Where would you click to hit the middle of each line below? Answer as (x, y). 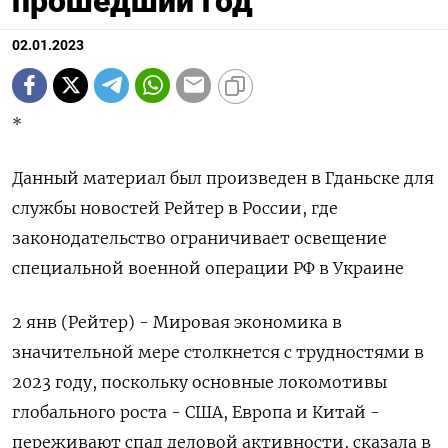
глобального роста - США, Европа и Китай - (196, 411)
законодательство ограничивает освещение (199, 237)
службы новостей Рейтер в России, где (175, 207)
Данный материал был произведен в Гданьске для (223, 177)
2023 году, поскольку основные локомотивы (199, 381)
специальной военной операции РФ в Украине (208, 267)
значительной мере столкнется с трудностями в (218, 351)
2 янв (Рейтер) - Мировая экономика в (177, 321)
